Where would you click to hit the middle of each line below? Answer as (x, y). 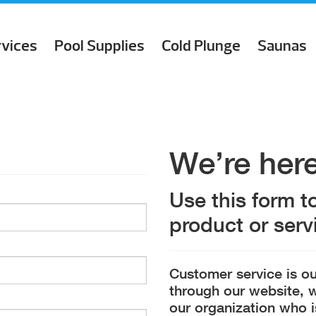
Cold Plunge (201, 46)
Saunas (282, 46)
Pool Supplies (99, 46)
